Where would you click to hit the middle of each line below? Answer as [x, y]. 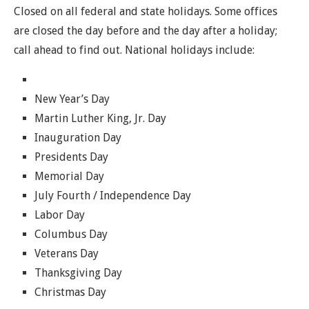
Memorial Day [69, 176]
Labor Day [60, 215]
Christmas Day [70, 292]
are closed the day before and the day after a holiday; [146, 31]
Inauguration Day [78, 138]
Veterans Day [67, 253]
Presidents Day [71, 157]
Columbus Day [71, 234]
